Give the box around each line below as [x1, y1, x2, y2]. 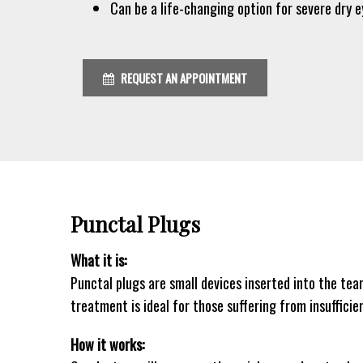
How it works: [70, 333, 144, 355]
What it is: [70, 249, 126, 271]
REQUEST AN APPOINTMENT [118, 68, 247, 87]
